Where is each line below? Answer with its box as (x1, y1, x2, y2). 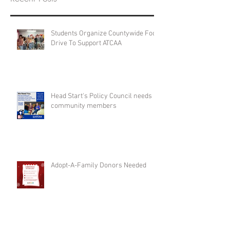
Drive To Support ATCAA (51, 39, 122, 48)
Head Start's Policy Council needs (51, 92, 152, 101)
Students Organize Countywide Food (51, 29, 160, 39)
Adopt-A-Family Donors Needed (51, 161, 146, 170)
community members (51, 102, 117, 111)
